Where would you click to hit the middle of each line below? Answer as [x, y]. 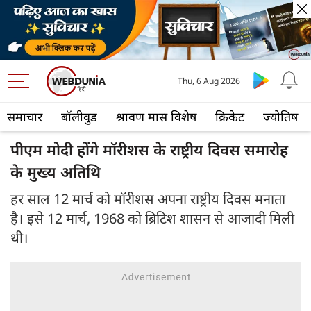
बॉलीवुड [79, 117]
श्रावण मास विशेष [156, 117]
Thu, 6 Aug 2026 [209, 81]
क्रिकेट [230, 117]
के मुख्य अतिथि [56, 172]
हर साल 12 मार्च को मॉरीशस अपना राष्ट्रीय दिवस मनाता [148, 199]
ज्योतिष [280, 117]
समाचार [25, 117]
